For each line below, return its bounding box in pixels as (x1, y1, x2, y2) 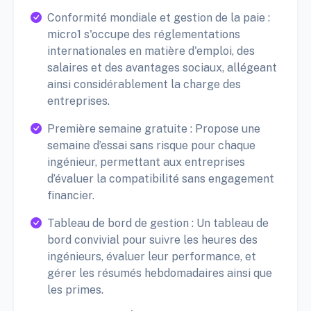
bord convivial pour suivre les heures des (47, 233, 258, 246)
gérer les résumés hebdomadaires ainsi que (47, 266, 272, 280)
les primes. (47, 283, 103, 296)
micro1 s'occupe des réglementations (47, 27, 240, 41)
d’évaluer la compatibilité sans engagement (47, 171, 274, 185)
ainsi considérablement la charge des (47, 77, 241, 91)
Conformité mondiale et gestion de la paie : (47, 10, 270, 24)
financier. (47, 188, 94, 202)
